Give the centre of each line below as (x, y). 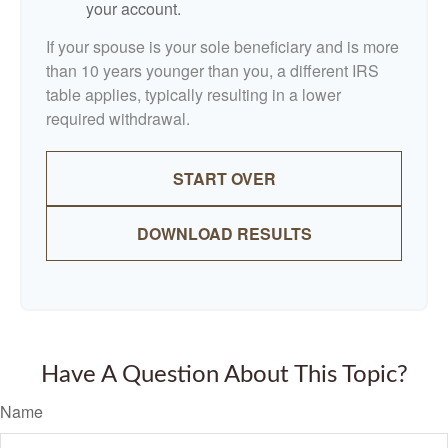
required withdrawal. (118, 118)
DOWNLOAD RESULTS (224, 233)
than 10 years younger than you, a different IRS (212, 70)
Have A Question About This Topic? (224, 375)
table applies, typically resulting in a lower (193, 94)
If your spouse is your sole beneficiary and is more (222, 46)
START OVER (224, 178)
